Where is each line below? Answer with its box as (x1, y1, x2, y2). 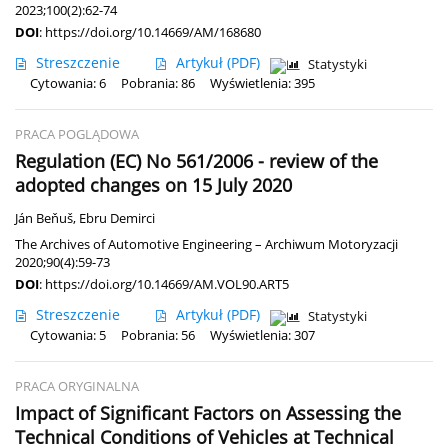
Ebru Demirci (79, 209, 155, 227)
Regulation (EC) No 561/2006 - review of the (15, 148, 378, 173)
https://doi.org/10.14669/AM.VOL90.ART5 (45, 274, 289, 293)
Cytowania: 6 (30, 74, 106, 92)
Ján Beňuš (15, 209, 73, 227)
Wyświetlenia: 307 (210, 326, 315, 344)
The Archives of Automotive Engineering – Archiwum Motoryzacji (15, 234, 398, 253)
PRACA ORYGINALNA (15, 377, 139, 395)
